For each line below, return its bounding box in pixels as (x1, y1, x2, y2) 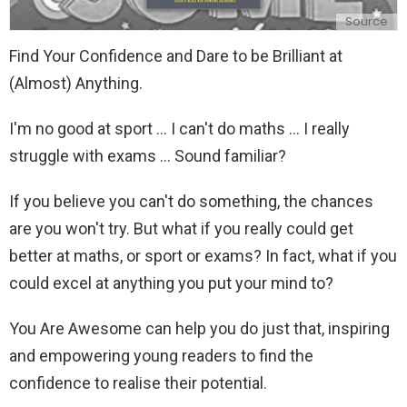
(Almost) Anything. (9, 74, 143, 94)
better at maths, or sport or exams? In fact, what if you (9, 246, 397, 266)
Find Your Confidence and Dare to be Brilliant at (9, 46, 342, 66)
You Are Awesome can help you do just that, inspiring (9, 319, 390, 339)
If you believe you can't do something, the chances (9, 192, 373, 212)
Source (345, 12, 388, 30)
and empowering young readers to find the (9, 346, 313, 366)
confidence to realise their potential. (9, 373, 267, 393)
